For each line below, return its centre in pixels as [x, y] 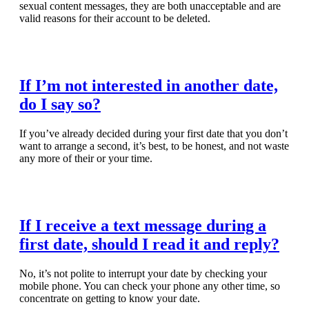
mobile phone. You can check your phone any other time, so [150, 286]
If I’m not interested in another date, [149, 86]
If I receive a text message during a [143, 225]
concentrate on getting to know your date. [110, 298]
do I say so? [60, 104]
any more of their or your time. [86, 159]
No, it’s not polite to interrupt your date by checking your [143, 273]
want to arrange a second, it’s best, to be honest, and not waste [154, 146]
